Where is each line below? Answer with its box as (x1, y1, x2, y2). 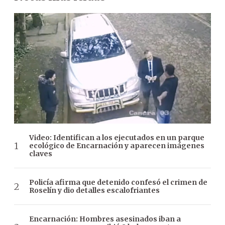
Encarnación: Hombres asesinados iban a (29, 214, 181, 224)
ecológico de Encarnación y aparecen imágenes (29, 141, 204, 151)
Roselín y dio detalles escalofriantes (29, 186, 160, 195)
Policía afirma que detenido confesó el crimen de (29, 178, 207, 187)
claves (29, 149, 52, 159)
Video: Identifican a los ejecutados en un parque (29, 133, 204, 143)
